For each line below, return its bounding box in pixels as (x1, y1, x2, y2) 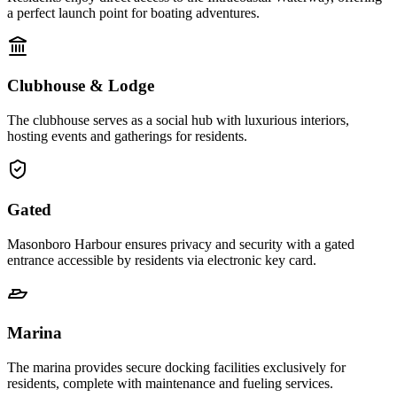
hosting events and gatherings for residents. (7, 128, 247, 144)
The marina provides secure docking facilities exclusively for (7, 360, 346, 376)
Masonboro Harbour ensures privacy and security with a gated (7, 236, 354, 252)
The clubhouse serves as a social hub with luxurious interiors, (7, 113, 349, 128)
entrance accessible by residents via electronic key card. (7, 252, 316, 268)
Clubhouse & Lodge (7, 76, 154, 96)
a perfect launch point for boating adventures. (7, 4, 260, 20)
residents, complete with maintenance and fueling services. (7, 376, 333, 392)
